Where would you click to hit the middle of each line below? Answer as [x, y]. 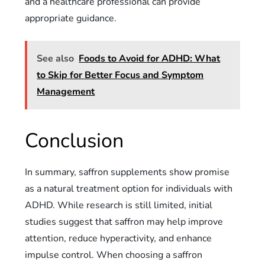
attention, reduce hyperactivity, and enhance [119, 238]
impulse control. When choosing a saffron [114, 255]
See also [56, 58]
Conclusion [75, 140]
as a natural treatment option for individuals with [129, 188]
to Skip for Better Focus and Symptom [120, 75]
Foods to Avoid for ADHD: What [150, 58]
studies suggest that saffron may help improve [124, 222]
